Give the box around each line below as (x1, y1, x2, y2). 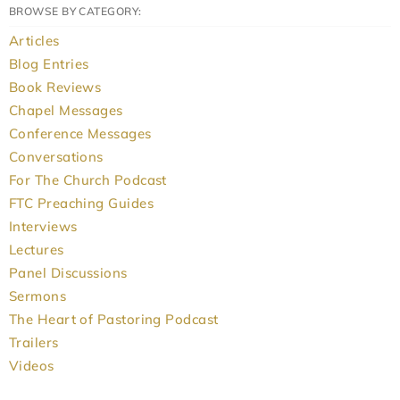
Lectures (9, 241, 64, 259)
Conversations (9, 148, 104, 166)
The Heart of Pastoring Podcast (9, 311, 219, 329)
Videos (9, 357, 54, 375)
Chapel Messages (9, 102, 123, 120)
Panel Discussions (9, 264, 128, 282)
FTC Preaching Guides (9, 195, 154, 212)
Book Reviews (9, 79, 102, 96)
